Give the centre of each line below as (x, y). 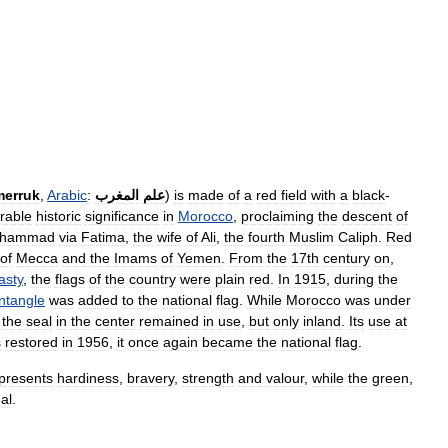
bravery (150, 378)
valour (285, 378)
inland (322, 321)
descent (367, 216)
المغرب (117, 195)
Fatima (103, 237)
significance (122, 216)
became (227, 342)
